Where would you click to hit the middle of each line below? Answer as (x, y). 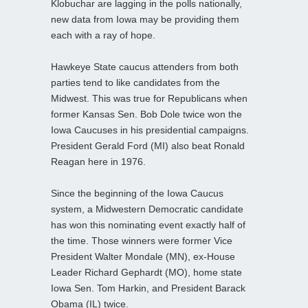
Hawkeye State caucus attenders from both (145, 66)
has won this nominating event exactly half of (148, 224)
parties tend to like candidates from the (135, 82)
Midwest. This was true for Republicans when (149, 98)
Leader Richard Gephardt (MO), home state (146, 272)
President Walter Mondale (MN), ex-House (143, 256)
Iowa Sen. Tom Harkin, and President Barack (148, 288)
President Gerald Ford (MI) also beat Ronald (148, 145)
